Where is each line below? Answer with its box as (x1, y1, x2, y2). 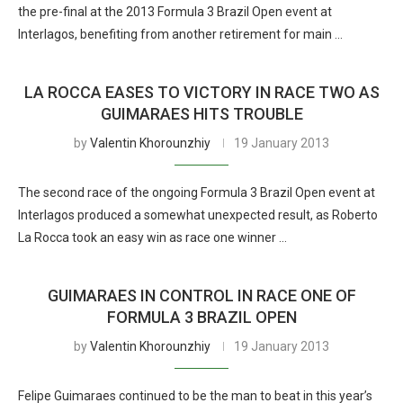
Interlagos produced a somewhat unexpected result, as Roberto (18, 208, 378, 222)
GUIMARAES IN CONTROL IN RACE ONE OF (47, 286, 356, 305)
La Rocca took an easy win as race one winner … (18, 230, 287, 245)
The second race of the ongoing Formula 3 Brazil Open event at (18, 185, 375, 200)
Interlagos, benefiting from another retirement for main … (18, 27, 343, 41)
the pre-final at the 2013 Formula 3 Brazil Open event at (18, 4, 332, 19)
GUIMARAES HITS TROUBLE (100, 104, 303, 123)
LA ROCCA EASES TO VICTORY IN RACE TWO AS (23, 83, 380, 102)
